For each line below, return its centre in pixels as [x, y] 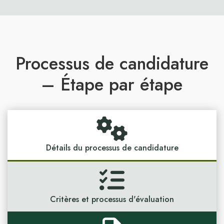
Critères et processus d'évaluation [112, 199]
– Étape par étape [112, 84]
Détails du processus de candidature [112, 147]
